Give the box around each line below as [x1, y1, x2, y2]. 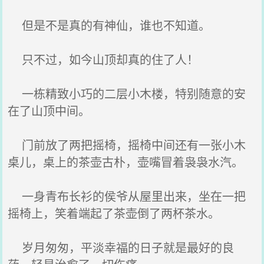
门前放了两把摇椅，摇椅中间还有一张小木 [8, 136, 246, 153]
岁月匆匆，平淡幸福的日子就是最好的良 [8, 239, 235, 256]
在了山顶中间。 [8, 102, 91, 119]
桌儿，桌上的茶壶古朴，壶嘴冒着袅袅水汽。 [8, 153, 244, 170]
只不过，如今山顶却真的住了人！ [8, 51, 199, 68]
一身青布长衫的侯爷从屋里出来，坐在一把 [8, 187, 246, 204]
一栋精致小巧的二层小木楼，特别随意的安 [8, 85, 246, 102]
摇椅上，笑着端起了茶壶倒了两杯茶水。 [8, 204, 220, 222]
